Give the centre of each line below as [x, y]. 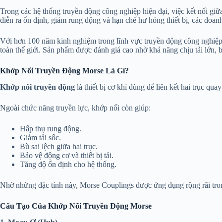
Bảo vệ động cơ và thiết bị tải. [67, 156]
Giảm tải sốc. [40, 138]
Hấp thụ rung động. [51, 129]
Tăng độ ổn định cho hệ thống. [68, 165]
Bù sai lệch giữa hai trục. [59, 147]
